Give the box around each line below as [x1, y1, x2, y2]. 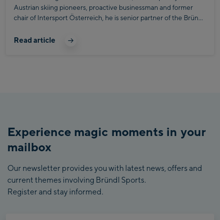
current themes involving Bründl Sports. [7, 175, 146, 185]
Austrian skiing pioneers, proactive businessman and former [14, 3, 193, 12]
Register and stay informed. [7, 187, 103, 196]
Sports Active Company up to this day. [14, 24, 129, 32]
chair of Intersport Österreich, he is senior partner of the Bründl [14, 13, 204, 22]
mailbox [7, 139, 52, 154]
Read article [14, 35, 55, 45]
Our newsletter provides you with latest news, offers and [7, 163, 202, 173]
